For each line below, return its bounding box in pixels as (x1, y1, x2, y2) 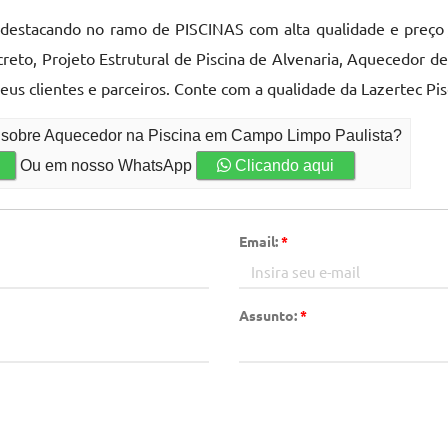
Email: (239, 232, 281, 250)
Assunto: (239, 306, 300, 324)
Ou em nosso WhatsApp (16, 157, 197, 174)
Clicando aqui (231, 157, 335, 174)
